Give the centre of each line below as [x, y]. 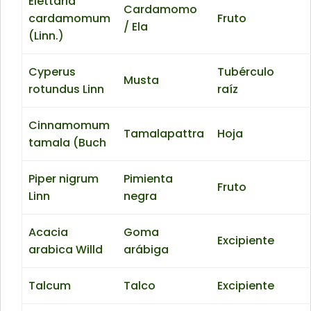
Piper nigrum [64, 179]
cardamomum [70, 19]
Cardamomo [161, 10]
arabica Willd [66, 250]
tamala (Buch [68, 143]
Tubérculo [246, 72]
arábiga [146, 250]
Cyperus [52, 72]
